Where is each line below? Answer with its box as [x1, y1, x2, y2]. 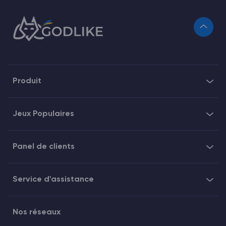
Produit [13, 77, 41, 86]
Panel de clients [13, 143, 75, 151]
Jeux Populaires [13, 110, 74, 119]
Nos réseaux [13, 208, 61, 217]
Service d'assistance [13, 176, 94, 184]
